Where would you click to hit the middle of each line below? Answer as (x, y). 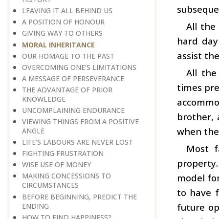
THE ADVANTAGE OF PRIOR (67, 89)
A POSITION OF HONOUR (63, 22)
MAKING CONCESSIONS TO (66, 176)
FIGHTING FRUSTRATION (63, 153)
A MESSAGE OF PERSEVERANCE (73, 78)
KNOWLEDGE (44, 99)
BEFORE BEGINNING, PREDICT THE (79, 197)
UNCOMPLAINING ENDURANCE (73, 110)
